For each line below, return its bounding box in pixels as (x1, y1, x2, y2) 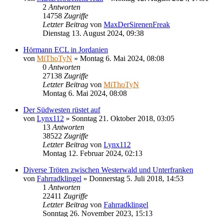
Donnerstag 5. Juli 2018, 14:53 (89, 174, 184, 183)
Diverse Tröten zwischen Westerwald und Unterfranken (23, 165, 193, 174)
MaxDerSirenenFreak (104, 20, 170, 29)
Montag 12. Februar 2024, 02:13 (43, 149, 142, 157)
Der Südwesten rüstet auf (23, 105, 100, 114)
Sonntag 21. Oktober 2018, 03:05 (72, 114, 174, 123)
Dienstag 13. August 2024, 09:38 (43, 29, 144, 37)
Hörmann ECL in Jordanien (23, 45, 108, 54)
